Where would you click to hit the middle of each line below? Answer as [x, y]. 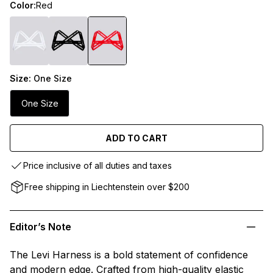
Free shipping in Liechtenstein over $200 [107, 187]
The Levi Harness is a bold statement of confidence [129, 255]
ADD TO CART [136, 138]
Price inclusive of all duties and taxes [97, 166]
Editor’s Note [41, 227]
